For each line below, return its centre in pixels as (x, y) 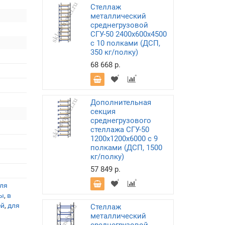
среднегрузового (121, 121)
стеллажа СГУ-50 (120, 130)
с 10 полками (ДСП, (125, 43)
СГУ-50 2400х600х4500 (128, 34)
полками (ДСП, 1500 (126, 148)
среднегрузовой (119, 25)
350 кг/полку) (114, 52)
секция (103, 111)
